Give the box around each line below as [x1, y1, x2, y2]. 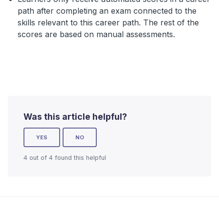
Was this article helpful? [23, 111, 127, 122]
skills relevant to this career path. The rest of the [18, 17, 199, 27]
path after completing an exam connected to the [18, 5, 197, 16]
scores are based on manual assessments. [18, 29, 175, 39]
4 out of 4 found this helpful [23, 153, 106, 161]
